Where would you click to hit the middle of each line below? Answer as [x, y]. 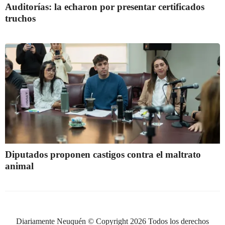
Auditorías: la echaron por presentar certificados [105, 7]
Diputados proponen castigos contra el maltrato [103, 154]
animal [19, 166]
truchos [20, 18]
